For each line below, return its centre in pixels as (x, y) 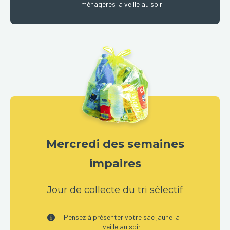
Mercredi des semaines (115, 144)
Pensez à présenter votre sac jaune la (121, 217)
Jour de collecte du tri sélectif (115, 190)
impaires (115, 164)
